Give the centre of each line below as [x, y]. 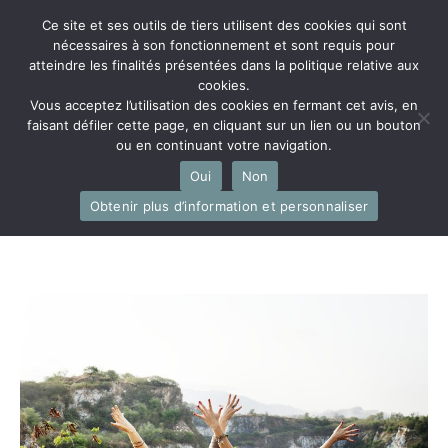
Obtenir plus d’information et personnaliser [229, 205]
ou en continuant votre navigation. [224, 145]
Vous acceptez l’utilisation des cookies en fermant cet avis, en [224, 105]
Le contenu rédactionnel [219, 231]
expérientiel [127, 275]
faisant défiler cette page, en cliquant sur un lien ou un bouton [224, 125]
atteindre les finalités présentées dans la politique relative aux [224, 65]
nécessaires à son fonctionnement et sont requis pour [224, 45]
